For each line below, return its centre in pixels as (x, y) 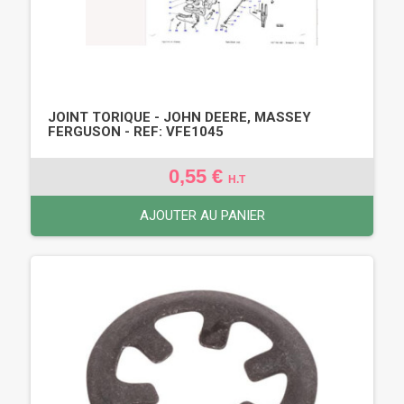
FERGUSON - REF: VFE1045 (136, 131)
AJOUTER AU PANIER (202, 215)
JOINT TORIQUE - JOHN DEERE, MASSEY (179, 117)
